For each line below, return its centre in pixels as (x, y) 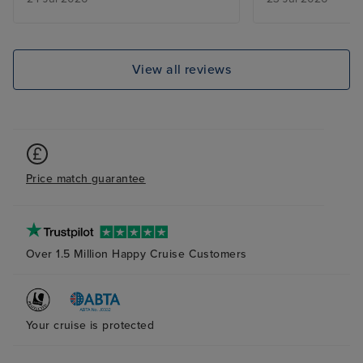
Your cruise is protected (90, 325)
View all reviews (181, 69)
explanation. (303, 26)
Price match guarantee (86, 179)
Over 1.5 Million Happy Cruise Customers (137, 254)
